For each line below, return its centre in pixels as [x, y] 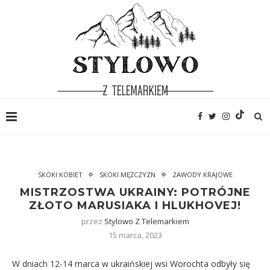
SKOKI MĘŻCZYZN [127, 174]
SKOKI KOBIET [60, 174]
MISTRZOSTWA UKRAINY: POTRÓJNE [135, 192]
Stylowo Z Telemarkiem [146, 221]
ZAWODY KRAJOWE [202, 174]
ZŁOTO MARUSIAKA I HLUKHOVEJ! [135, 206]
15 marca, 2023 [135, 235]
